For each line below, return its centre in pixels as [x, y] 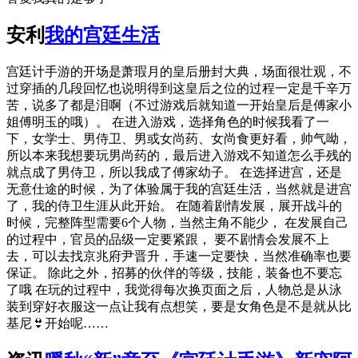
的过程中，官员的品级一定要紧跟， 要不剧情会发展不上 [168, 240]
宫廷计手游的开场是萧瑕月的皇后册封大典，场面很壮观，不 [179, 72]
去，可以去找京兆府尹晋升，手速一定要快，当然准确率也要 [179, 257]
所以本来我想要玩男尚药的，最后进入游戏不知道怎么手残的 [179, 156]
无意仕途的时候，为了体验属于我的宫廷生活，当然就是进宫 [179, 189]
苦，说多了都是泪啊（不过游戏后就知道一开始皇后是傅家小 [179, 105]
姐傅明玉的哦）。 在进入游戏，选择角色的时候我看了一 [168, 122]
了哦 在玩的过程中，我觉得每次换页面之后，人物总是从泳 [174, 290]
